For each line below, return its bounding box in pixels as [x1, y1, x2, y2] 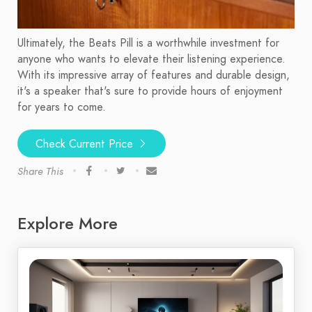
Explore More [17, 212, 118, 235]
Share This [17, 164, 63, 179]
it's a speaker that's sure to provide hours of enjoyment [17, 84, 283, 100]
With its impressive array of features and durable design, [17, 68, 290, 84]
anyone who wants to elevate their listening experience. [17, 52, 286, 68]
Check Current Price [36, 136, 136, 153]
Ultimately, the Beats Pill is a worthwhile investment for [17, 36, 279, 52]
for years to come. [17, 100, 106, 116]
